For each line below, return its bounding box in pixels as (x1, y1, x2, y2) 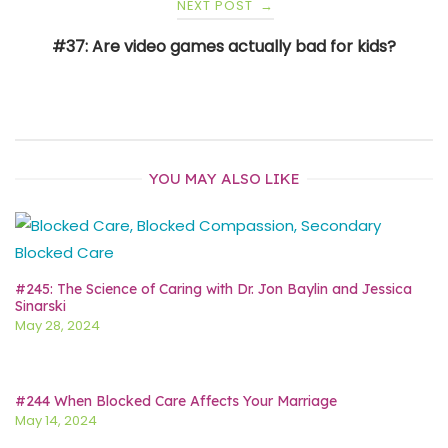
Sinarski (15, 297, 66, 315)
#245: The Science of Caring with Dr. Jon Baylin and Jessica (15, 280, 412, 298)
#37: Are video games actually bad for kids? (52, 35, 396, 59)
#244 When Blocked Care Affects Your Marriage (15, 392, 337, 410)
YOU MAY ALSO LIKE (148, 169, 300, 189)
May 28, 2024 (15, 316, 100, 336)
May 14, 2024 (15, 411, 97, 431)
